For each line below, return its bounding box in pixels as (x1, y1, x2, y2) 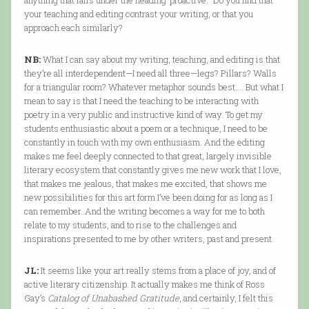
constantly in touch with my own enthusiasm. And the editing (23, 136, 265, 149)
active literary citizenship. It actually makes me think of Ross (23, 278, 265, 291)
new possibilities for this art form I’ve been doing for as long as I (23, 191, 272, 204)
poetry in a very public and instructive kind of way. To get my (23, 108, 263, 121)
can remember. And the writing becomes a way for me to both (23, 205, 265, 218)
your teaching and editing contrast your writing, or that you (23, 8, 253, 21)
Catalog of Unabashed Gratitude (47, 292, 179, 305)
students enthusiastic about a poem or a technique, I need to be (23, 122, 268, 135)
